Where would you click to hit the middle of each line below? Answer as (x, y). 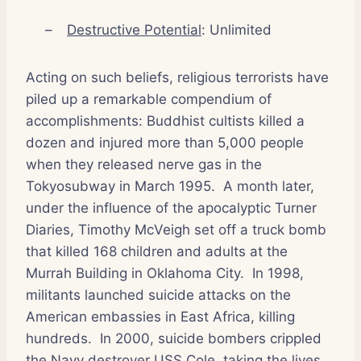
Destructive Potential (134, 29)
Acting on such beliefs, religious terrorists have (177, 77)
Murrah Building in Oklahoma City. (135, 273)
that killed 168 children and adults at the (157, 251)
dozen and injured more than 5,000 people (165, 142)
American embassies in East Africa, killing (160, 316)
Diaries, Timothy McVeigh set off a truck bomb (176, 229)
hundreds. (59, 338)
